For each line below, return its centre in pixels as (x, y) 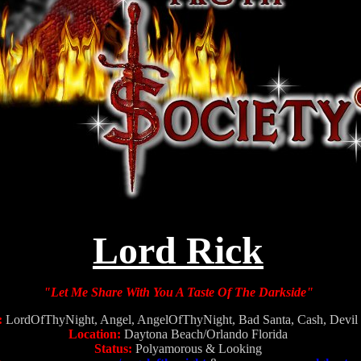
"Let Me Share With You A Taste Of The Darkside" (178, 292)
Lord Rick (178, 250)
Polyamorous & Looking (199, 349)
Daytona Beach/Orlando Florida (206, 334)
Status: (113, 349)
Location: (95, 334)
